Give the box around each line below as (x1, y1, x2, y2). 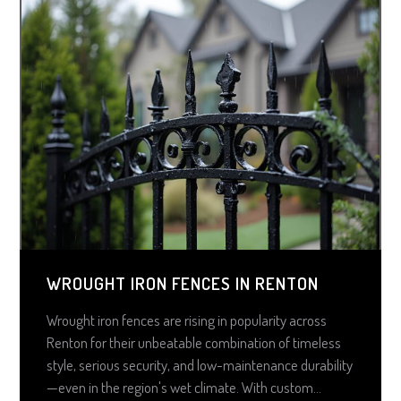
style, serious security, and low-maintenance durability (47, 354, 354, 374)
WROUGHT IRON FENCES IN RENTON (47, 271, 320, 294)
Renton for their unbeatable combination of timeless (47, 332, 342, 352)
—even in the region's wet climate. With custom (47, 377, 314, 397)
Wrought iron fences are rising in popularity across (47, 310, 328, 329)
